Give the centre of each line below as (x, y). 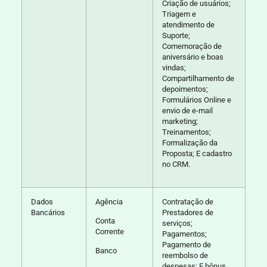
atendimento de (188, 24)
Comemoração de (192, 46)
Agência (109, 201)
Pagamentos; (184, 234)
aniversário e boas (193, 57)
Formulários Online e (196, 100)
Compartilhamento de (198, 78)
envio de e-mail (187, 110)
